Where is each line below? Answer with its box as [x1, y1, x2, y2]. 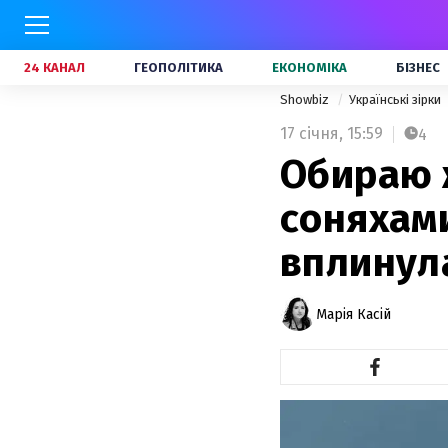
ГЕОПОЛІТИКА [134, 60, 223, 75]
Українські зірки [349, 92, 444, 107]
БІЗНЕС [396, 60, 440, 75]
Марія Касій [316, 305, 391, 323]
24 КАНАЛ [24, 60, 85, 75]
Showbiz [280, 92, 332, 107]
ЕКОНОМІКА [272, 60, 347, 75]
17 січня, [280, 124, 343, 143]
